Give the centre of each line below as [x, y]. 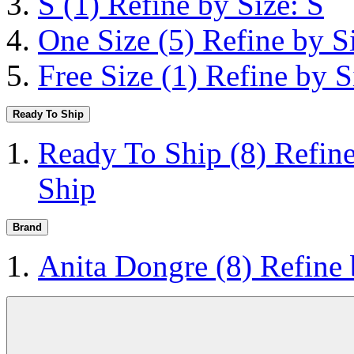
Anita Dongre [127, 266]
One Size [98, 40]
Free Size [100, 75]
